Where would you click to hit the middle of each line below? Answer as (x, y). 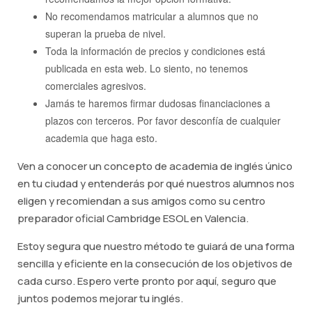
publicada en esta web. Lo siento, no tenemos (147, 69)
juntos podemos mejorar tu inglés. (100, 299)
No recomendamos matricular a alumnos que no (152, 16)
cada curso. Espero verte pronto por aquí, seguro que (147, 281)
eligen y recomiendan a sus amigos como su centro (141, 201)
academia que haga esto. (101, 138)
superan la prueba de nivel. (106, 34)
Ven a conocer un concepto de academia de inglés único (155, 166)
